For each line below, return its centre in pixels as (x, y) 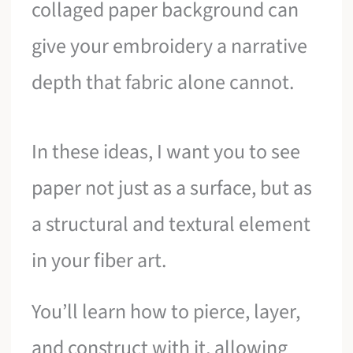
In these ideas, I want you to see (166, 151)
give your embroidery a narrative (170, 46)
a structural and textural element (171, 224)
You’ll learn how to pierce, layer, (166, 312)
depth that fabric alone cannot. (163, 83)
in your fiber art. (99, 260)
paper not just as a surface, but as (172, 188)
